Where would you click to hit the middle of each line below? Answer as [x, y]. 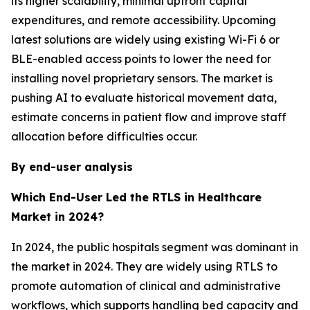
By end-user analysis [72, 166]
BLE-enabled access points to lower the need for [141, 58]
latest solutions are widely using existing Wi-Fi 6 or [145, 39]
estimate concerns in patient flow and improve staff [149, 117]
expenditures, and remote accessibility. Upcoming [144, 20]
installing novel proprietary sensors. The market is [142, 78]
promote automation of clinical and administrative [146, 285]
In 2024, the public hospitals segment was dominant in [155, 247]
